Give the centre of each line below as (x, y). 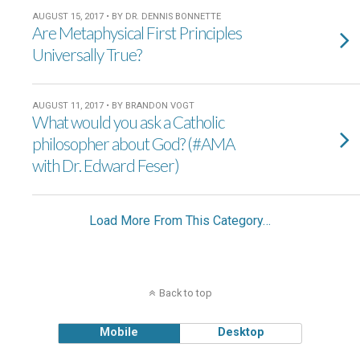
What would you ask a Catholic (128, 122)
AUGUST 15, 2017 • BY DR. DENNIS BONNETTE (127, 16)
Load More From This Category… (180, 221)
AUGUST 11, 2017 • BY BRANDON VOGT (113, 106)
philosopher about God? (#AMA (133, 143)
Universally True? (87, 54)
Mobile (119, 332)
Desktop (241, 332)
